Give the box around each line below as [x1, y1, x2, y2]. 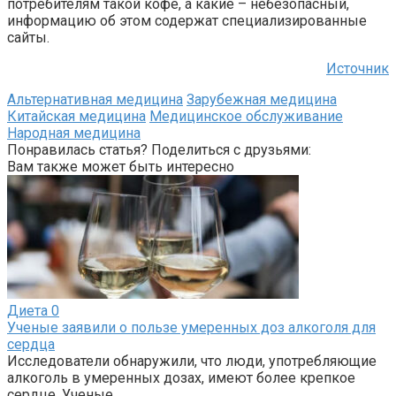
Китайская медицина [7, 107, 146, 125]
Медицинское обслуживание [149, 107, 343, 125]
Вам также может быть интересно [7, 157, 234, 175]
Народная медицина [7, 124, 141, 141]
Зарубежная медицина [187, 90, 337, 108]
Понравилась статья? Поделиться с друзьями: [7, 141, 311, 158]
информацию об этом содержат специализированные [7, 11, 367, 29]
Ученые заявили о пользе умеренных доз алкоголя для [7, 318, 376, 336]
